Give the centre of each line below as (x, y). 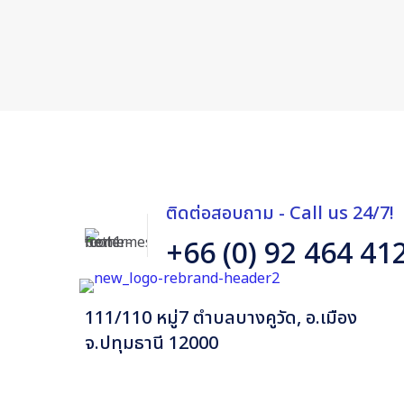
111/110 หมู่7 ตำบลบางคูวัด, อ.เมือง (221, 318)
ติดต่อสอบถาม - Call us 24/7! (280, 214)
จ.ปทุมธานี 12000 (151, 344)
